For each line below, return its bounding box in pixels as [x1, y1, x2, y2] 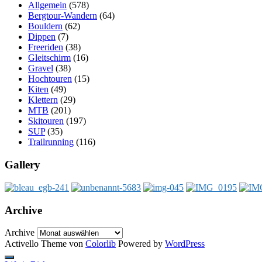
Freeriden [28, 42, 63, 53]
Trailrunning [28, 137, 74, 147]
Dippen [28, 32, 56, 42]
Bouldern [28, 21, 63, 32]
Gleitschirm [28, 53, 71, 63]
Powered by [116, 239, 165, 249]
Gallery [5, 158, 40, 171]
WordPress [165, 239, 205, 249]
